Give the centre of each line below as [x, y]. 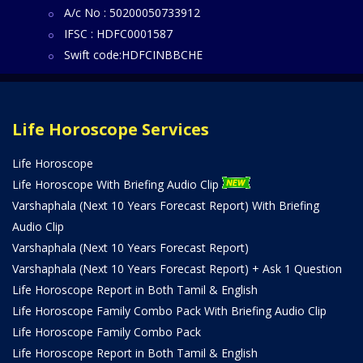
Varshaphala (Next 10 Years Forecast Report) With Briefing [166, 206]
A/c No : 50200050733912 [132, 13]
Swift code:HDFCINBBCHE [133, 55]
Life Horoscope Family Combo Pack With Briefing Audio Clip [169, 311]
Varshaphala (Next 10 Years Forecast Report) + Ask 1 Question [177, 269]
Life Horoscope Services [111, 130]
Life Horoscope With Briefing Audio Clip [117, 185]
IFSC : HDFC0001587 [118, 34]
